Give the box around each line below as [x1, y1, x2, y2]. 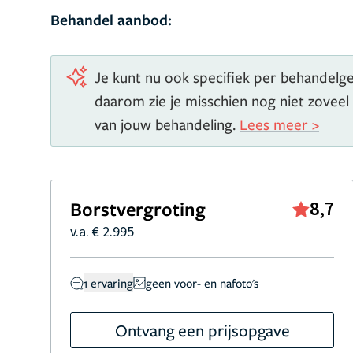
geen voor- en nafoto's [146, 275, 258, 291]
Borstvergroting [70, 196, 206, 221]
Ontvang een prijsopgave [114, 319, 290, 341]
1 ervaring [84, 275, 133, 291]
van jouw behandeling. [95, 114, 240, 134]
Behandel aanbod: [50, 9, 172, 30]
